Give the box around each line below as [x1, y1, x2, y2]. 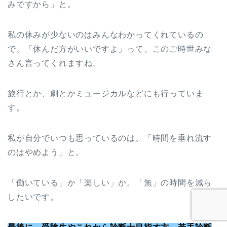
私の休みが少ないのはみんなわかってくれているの [8, 30, 204, 40]
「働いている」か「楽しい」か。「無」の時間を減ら [8, 178, 212, 187]
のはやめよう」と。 [8, 148, 85, 157]
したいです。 [8, 193, 59, 202]
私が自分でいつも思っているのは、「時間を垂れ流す [8, 134, 212, 143]
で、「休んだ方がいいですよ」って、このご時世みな [8, 45, 212, 54]
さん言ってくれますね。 [8, 59, 101, 68]
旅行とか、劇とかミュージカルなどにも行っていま [8, 89, 204, 98]
